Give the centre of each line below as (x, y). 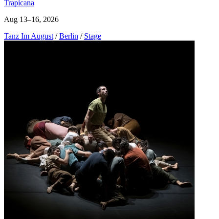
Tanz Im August (29, 36)
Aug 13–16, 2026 (31, 19)
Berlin (69, 36)
